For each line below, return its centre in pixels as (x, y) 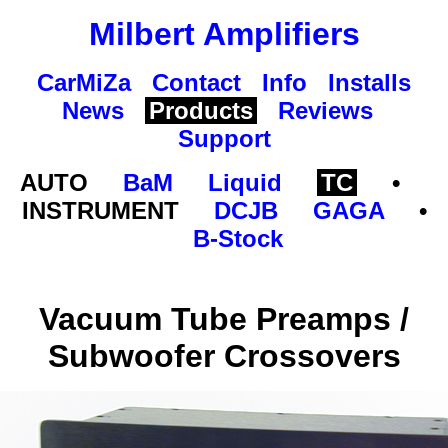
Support (224, 138)
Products (200, 110)
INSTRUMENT (117, 210)
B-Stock (238, 238)
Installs (369, 82)
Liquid (245, 182)
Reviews (325, 110)
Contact (196, 82)
